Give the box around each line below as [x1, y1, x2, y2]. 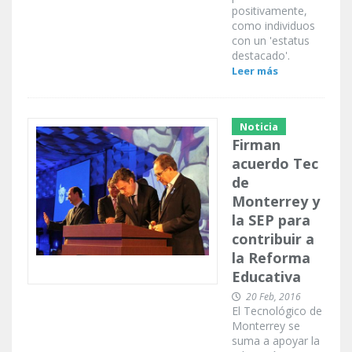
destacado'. [232, 48, 290, 64]
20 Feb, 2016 [246, 290, 301, 304]
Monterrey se [232, 318, 300, 334]
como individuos [232, 18, 315, 34]
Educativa [232, 267, 301, 287]
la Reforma [232, 248, 310, 268]
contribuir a [232, 229, 314, 249]
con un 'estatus [232, 33, 310, 49]
